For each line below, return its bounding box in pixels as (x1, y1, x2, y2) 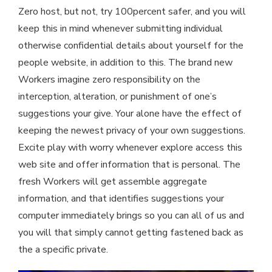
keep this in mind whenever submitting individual (18, 22, 223, 36)
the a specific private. (18, 243, 108, 257)
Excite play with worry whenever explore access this (18, 141, 242, 155)
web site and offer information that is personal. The (18, 158, 240, 172)
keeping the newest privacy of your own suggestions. (18, 124, 245, 138)
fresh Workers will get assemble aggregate (18, 175, 207, 189)
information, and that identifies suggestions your (18, 192, 224, 206)
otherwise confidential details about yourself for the (18, 39, 243, 53)
